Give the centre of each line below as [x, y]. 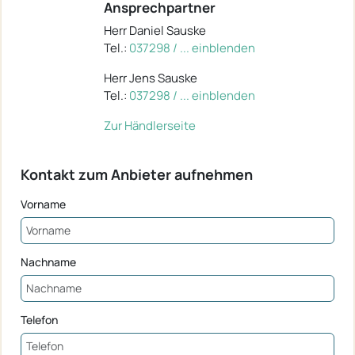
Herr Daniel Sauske [155, 30]
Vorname [43, 204]
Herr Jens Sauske [151, 78]
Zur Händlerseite [150, 125]
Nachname [48, 261]
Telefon [39, 319]
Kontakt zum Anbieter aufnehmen [137, 174]
